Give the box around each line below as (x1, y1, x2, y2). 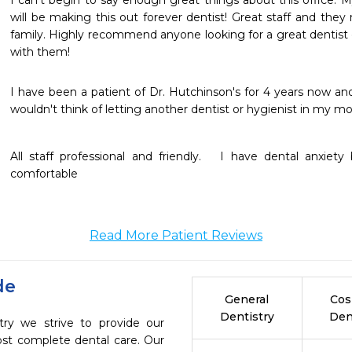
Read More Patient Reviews (90, 228, 262, 243)
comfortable (10, 167, 81, 181)
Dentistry (219, 310, 274, 324)
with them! (10, 45, 70, 59)
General (225, 292, 269, 306)
